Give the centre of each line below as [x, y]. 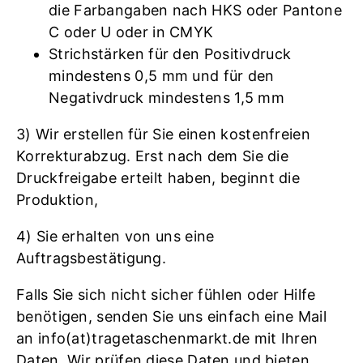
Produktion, [58, 199]
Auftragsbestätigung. [92, 258]
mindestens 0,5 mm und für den [162, 75]
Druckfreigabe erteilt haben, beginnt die [158, 177]
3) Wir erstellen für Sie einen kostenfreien [163, 134]
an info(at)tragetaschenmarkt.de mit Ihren [167, 338]
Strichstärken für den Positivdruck [170, 53]
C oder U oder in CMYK [131, 32]
